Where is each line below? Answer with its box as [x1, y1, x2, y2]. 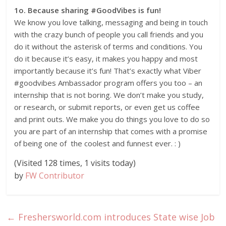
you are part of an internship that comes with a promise [14, 126, 208, 136]
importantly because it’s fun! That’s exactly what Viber [14, 65, 202, 76]
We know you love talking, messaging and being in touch [14, 17, 208, 27]
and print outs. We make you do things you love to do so [14, 114, 210, 124]
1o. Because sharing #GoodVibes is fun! [14, 5, 161, 15]
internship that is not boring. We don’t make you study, [14, 89, 204, 100]
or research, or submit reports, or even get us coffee [14, 101, 200, 112]
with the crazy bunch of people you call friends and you [14, 29, 204, 39]
